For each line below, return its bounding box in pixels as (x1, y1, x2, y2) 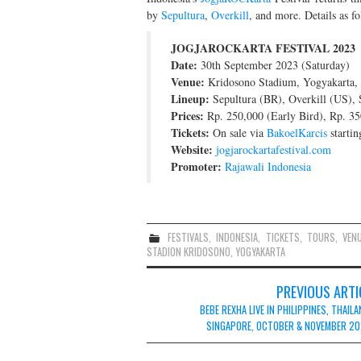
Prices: (171, 106, 204, 124)
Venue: (171, 73, 205, 90)
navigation (146, 300, 225, 331)
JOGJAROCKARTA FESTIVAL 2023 (171, 39, 355, 56)
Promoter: (171, 157, 222, 175)
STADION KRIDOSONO (147, 243, 230, 259)
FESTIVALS (168, 229, 210, 245)
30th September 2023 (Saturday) (197, 56, 350, 73)
